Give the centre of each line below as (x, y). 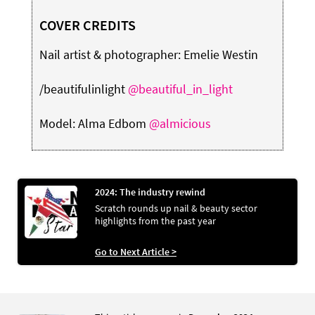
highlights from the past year (155, 220)
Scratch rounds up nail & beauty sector (176, 208)
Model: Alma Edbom (94, 123)
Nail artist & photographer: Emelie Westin (148, 54)
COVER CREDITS (87, 25)
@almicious (180, 123)
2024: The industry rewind (150, 192)
